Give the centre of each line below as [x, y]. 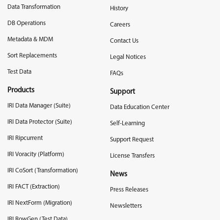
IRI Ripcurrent [25, 138]
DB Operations [27, 23]
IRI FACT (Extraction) [34, 187]
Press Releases [129, 190]
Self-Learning [127, 123]
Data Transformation [34, 7]
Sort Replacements [32, 55]
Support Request [132, 139]
